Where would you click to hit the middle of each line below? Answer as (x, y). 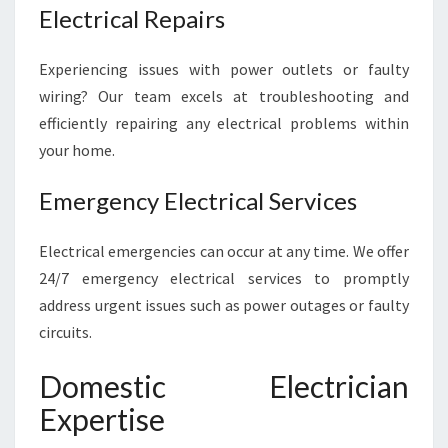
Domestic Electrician (224, 386)
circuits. (65, 332)
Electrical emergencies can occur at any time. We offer (224, 251)
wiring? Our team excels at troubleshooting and (224, 96)
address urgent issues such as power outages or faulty (224, 305)
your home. (77, 150)
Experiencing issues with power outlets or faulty (224, 69)
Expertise (102, 419)
